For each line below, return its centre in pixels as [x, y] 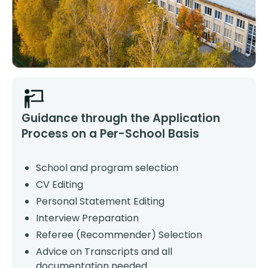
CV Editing [60, 185]
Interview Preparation [87, 218]
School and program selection [107, 168]
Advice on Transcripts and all [104, 252]
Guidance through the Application [121, 118]
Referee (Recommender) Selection [119, 235]
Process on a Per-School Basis [110, 134]
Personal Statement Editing [100, 201]
